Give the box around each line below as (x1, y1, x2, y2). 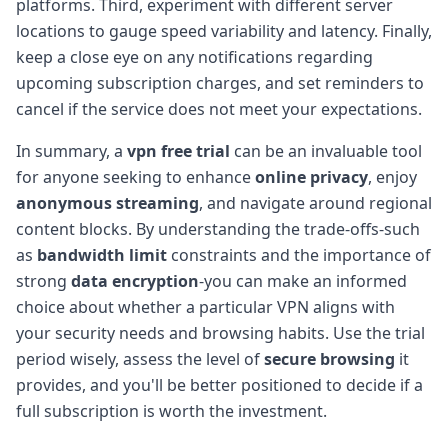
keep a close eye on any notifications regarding (16, 45, 373, 68)
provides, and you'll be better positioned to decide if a (16, 373, 423, 396)
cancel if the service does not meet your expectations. (16, 97, 422, 120)
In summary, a (16, 139, 127, 162)
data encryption (71, 269, 199, 292)
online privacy (255, 165, 368, 188)
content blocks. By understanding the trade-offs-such (16, 217, 420, 240)
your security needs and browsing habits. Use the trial (16, 321, 425, 344)
